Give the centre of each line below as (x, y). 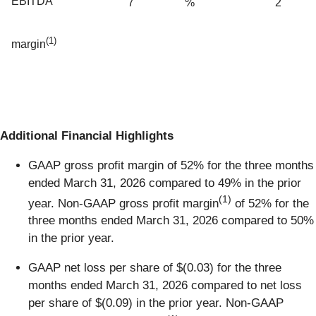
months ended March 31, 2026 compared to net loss (165, 286)
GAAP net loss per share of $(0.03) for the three (155, 268)
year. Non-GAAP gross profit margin (123, 203)
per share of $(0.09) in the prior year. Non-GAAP (156, 303)
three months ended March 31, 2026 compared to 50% (171, 221)
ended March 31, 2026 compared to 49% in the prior (165, 183)
